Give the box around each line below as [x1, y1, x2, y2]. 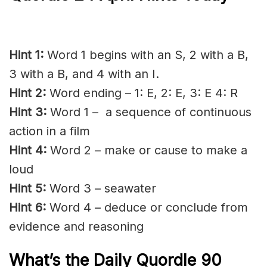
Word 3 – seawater [46, 181, 156, 196]
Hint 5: [9, 181, 46, 196]
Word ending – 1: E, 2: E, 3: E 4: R [46, 86, 238, 101]
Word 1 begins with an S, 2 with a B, [44, 48, 249, 63]
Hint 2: [9, 86, 46, 101]
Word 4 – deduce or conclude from [46, 200, 248, 215]
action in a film [9, 124, 90, 139]
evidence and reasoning [9, 219, 144, 234]
